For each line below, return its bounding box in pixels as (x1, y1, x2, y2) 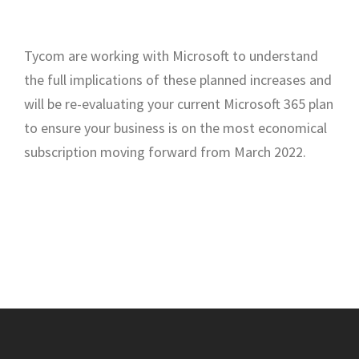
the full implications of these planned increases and (24, 70, 332, 89)
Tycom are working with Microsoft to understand (24, 46, 318, 65)
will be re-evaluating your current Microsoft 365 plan (24, 94, 333, 113)
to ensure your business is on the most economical (24, 118, 327, 137)
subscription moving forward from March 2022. (24, 142, 306, 161)
